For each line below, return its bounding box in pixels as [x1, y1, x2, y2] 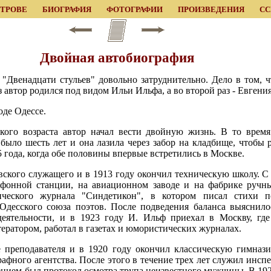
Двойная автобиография [39, 50, 194, 66]
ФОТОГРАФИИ [106, 5, 163, 14]
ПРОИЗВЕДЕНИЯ [177, 5, 244, 14]
